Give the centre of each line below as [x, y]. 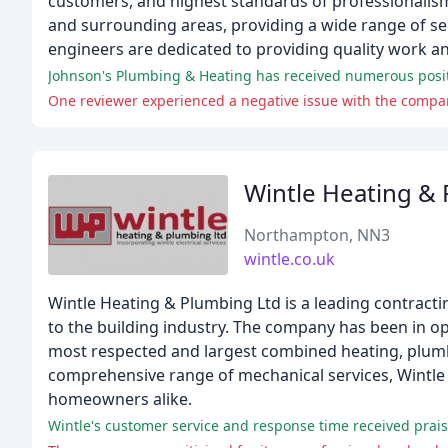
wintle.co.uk [289, 259]
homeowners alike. [120, 399]
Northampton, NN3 [317, 235]
